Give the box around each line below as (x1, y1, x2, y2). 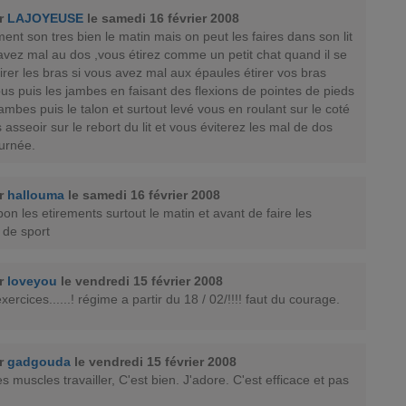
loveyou (7, 274, 57, 288)
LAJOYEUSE (7, 11, 83, 25)
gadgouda (7, 354, 71, 369)
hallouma (7, 188, 64, 202)
